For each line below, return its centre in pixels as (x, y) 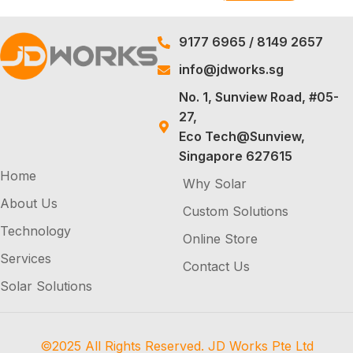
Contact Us (216, 267)
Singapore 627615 (235, 156)
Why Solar (215, 184)
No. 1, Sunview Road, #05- (258, 97)
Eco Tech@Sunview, (242, 137)
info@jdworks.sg (231, 70)
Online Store (220, 239)
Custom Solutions (236, 212)
